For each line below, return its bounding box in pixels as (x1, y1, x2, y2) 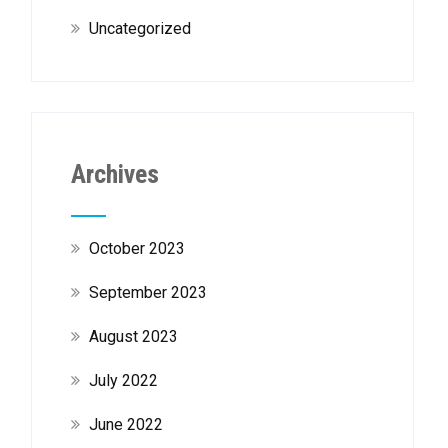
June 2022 (88, 415, 163, 434)
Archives (70, 159, 159, 189)
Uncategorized (88, 19, 191, 38)
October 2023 (88, 239, 185, 258)
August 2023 (88, 327, 178, 346)
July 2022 (88, 371, 158, 390)
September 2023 (88, 283, 207, 302)
